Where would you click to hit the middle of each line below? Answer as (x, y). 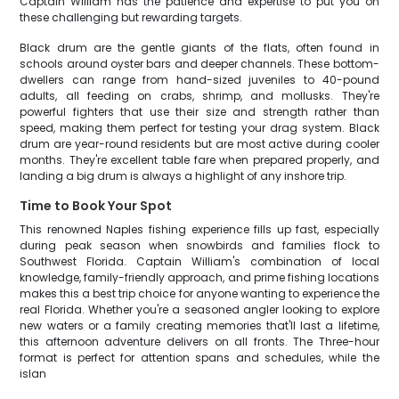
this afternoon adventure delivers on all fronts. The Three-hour (199, 342)
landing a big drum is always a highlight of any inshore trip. (183, 176)
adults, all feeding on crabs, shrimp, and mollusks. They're (199, 96)
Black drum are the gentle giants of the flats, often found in (199, 48)
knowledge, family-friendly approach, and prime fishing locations (199, 277)
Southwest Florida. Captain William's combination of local (199, 261)
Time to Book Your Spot (96, 206)
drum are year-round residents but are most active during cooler (199, 144)
